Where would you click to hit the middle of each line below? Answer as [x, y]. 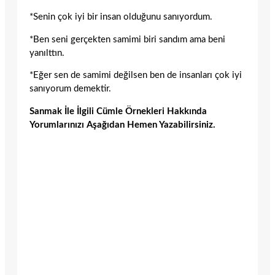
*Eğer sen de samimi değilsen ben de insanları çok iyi [136, 76]
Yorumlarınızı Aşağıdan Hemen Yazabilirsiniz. [122, 125]
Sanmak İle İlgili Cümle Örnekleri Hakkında [118, 111]
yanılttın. [47, 53]
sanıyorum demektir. [70, 89]
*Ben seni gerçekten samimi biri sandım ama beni [127, 39]
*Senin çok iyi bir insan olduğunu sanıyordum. [121, 17]
